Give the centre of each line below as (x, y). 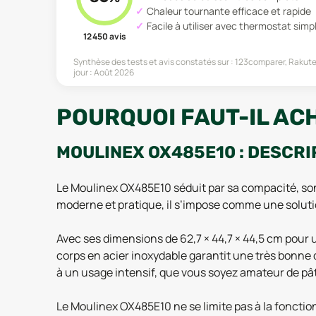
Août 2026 (114, 72)
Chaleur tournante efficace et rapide (229, 11)
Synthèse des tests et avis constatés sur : (153, 61)
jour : (84, 72)
